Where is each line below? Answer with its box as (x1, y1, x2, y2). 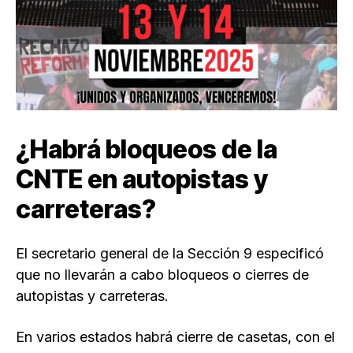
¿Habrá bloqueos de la (16, 134, 277, 165)
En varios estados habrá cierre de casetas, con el (16, 329, 335, 346)
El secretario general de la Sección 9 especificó (16, 245, 324, 262)
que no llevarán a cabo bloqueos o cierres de (16, 266, 309, 284)
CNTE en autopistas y (16, 164, 268, 195)
